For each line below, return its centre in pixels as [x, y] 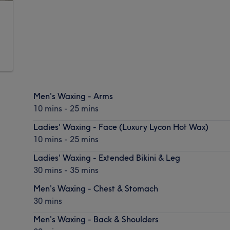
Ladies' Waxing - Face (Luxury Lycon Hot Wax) [121, 127]
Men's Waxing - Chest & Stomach [96, 188]
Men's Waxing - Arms [73, 96]
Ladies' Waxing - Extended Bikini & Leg [107, 157]
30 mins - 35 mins [66, 170]
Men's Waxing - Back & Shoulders [96, 219]
